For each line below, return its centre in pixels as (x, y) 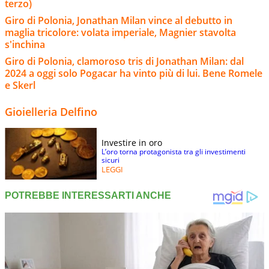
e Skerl (20, 86)
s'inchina (25, 45)
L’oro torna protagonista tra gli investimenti (174, 152)
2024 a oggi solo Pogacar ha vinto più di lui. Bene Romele (134, 74)
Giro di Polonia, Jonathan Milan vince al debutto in (119, 21)
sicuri (110, 160)
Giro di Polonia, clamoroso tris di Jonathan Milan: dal (124, 62)
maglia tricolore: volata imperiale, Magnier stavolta (120, 33)
